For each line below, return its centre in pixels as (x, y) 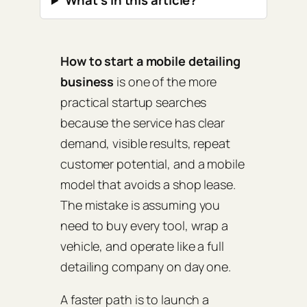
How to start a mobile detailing (150, 61)
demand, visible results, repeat (145, 144)
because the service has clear (143, 123)
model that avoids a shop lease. (148, 185)
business (87, 82)
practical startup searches (134, 102)
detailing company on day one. (146, 267)
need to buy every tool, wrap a (144, 226)
